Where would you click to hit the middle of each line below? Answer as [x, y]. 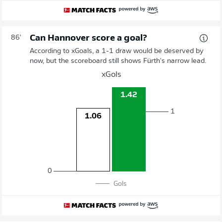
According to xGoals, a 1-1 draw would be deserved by [117, 51]
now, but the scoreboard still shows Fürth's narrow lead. [118, 61]
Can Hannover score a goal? [88, 38]
